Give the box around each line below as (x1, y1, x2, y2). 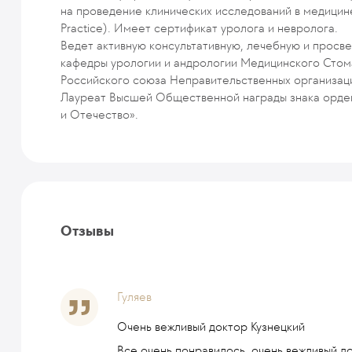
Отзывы (60, 222, 114, 240)
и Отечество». (60, 106, 138, 122)
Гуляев (117, 288, 152, 304)
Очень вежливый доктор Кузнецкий (117, 318, 305, 334)
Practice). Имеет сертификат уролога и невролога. (60, 20, 338, 35)
